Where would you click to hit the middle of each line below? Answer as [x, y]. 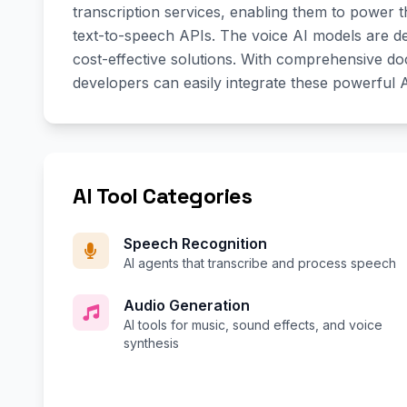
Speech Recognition [195, 244]
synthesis [151, 343]
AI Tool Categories [163, 196]
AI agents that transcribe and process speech [260, 263]
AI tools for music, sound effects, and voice [253, 325]
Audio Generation [187, 306]
